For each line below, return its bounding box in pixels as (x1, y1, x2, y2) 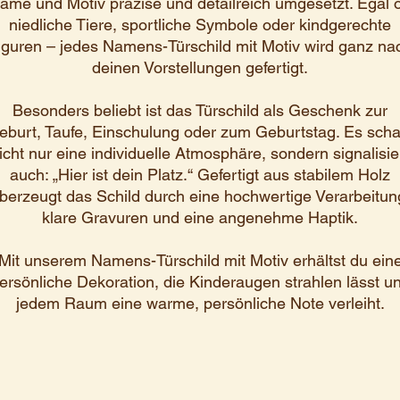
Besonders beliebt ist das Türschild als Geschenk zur (12, 101, 387, 120)
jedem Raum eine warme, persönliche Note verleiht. (15, 294, 385, 312)
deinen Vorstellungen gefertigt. (92, 58, 308, 77)
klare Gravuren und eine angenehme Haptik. (42, 208, 358, 227)
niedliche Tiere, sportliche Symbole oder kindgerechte (9, 15, 391, 34)
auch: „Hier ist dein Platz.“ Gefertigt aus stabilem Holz (10, 165, 390, 184)
